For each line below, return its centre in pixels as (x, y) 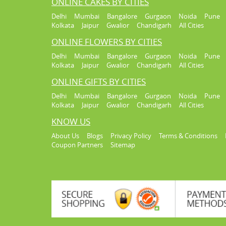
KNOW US (71, 122)
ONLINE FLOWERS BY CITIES (107, 42)
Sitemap (123, 145)
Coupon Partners (77, 145)
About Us (65, 136)
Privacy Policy (131, 136)
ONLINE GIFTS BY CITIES (99, 82)
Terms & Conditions (188, 136)
